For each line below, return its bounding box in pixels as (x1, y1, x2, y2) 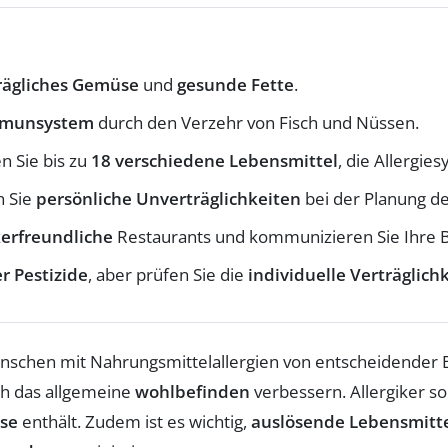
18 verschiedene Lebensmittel (91, 148, 338, 172)
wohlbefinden (135, 379, 250, 403)
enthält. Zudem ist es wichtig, (18, 409, 251, 433)
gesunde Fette (177, 72, 294, 96)
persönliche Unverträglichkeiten (36, 186, 301, 210)
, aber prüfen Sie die (88, 262, 248, 286)
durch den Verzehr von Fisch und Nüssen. (94, 110, 419, 134)
